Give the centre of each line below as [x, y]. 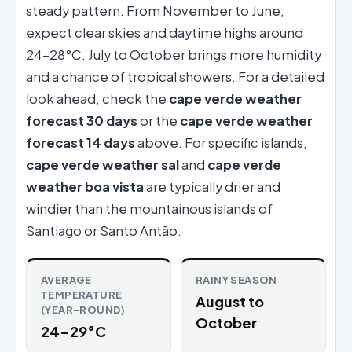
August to [230, 301]
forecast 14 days [81, 142]
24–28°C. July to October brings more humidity [174, 54]
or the [159, 120]
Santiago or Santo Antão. [104, 230]
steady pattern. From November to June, [155, 10]
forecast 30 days [82, 120]
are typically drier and [212, 186]
